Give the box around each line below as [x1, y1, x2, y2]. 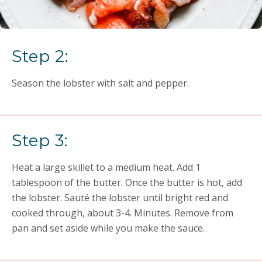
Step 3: [12, 130, 68, 151]
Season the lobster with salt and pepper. [12, 77, 189, 90]
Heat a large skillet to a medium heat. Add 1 [12, 161, 201, 174]
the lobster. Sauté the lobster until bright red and [12, 191, 228, 205]
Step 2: [12, 46, 68, 67]
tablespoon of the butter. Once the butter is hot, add [12, 176, 242, 189]
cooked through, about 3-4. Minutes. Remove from [12, 206, 233, 220]
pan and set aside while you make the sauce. [12, 222, 205, 235]
